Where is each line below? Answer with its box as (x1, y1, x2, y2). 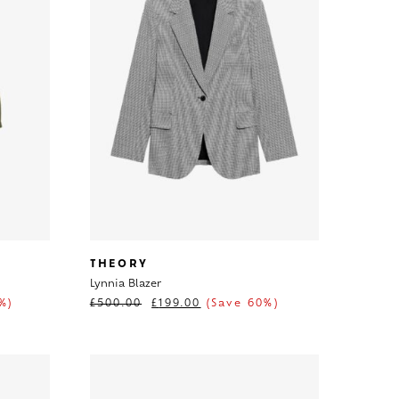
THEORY (89, 259, 148, 270)
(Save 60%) (200, 298, 279, 309)
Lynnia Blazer (89, 279, 161, 289)
